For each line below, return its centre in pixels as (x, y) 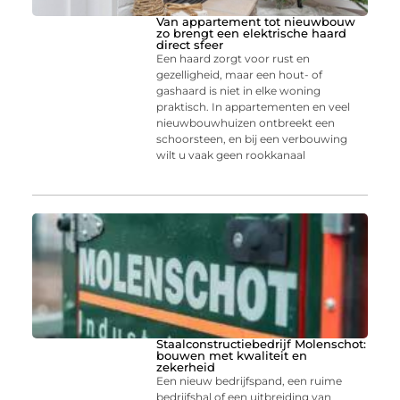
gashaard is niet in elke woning (239, 91)
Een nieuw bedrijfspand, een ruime (250, 380)
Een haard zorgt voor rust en (233, 59)
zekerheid (186, 367)
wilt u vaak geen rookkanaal (231, 155)
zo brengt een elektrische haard (252, 33)
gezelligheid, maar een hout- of (240, 75)
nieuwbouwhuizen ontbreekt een (246, 123)
